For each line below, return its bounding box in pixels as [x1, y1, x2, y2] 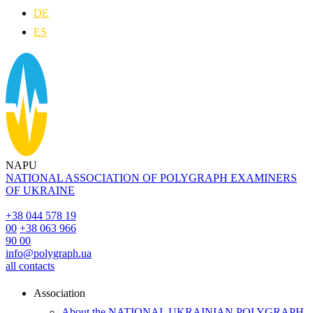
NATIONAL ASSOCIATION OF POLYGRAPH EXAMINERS [6, 172, 297, 184]
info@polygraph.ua [6, 247, 92, 259]
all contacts [6, 260, 54, 272]
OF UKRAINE [6, 184, 75, 196]
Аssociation [34, 287, 85, 299]
